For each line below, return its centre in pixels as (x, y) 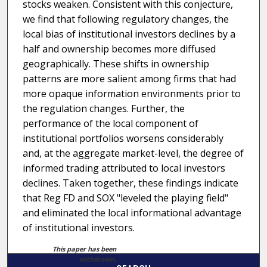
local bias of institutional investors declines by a (129, 34)
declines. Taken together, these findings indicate (130, 183)
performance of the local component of (110, 124)
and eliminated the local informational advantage (132, 213)
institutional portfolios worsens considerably (123, 139)
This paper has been (85, 249)
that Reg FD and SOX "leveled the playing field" (125, 198)
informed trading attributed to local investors (124, 168)
